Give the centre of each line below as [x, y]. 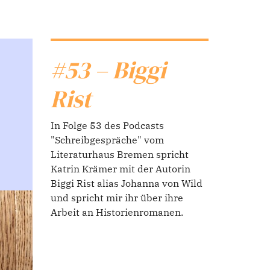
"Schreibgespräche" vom [107, 140]
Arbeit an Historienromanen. [117, 212]
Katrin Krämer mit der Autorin [120, 169]
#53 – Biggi [108, 70]
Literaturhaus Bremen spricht [119, 155]
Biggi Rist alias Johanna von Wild [126, 184]
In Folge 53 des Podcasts [107, 126]
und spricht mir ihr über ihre [117, 198]
